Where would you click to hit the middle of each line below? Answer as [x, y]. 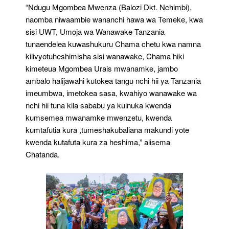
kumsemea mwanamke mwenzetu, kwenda [99, 117]
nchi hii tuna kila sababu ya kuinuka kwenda [98, 105]
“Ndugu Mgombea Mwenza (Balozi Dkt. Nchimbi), [109, 7]
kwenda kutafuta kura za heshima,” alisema [98, 142]
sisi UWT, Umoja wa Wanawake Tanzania [95, 31]
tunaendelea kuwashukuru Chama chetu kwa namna [113, 43]
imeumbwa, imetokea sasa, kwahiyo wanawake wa [111, 93]
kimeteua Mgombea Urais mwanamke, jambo [102, 68]
